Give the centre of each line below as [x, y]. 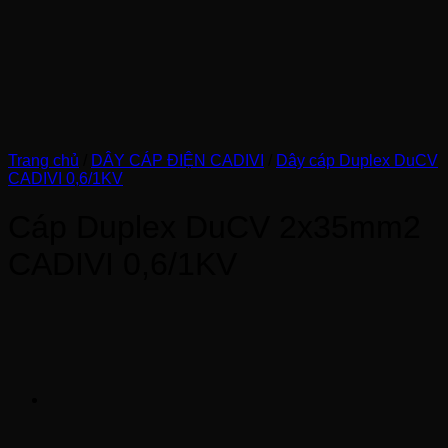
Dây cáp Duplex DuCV [357, 160]
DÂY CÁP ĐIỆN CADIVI [177, 160]
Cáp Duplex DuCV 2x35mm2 [214, 227]
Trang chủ [43, 160]
